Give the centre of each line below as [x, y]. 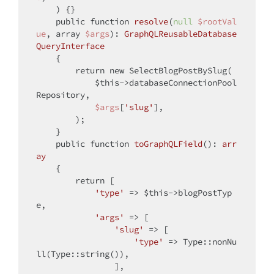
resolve [151, 22]
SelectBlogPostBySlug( [178, 71]
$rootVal [217, 22]
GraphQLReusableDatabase [180, 34]
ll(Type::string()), [83, 254]
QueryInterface [70, 46]
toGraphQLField [168, 144]
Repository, [63, 95]
